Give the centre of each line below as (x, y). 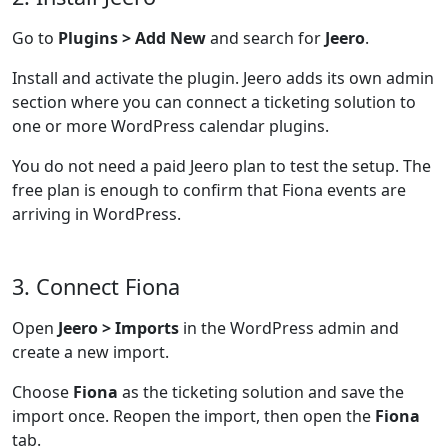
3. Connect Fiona (96, 286)
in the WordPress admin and (289, 328)
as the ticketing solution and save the (261, 392)
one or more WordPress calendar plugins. (170, 126)
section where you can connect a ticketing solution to (214, 102)
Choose (42, 392)
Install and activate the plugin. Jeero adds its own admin (223, 78)
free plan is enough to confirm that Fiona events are (209, 190)
